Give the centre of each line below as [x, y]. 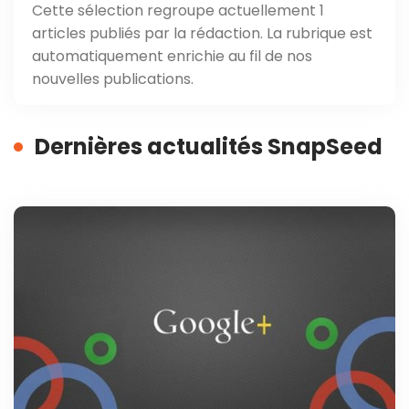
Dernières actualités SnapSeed [209, 147]
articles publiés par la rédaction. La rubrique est [202, 33]
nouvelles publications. [113, 79]
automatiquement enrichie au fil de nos [172, 56]
